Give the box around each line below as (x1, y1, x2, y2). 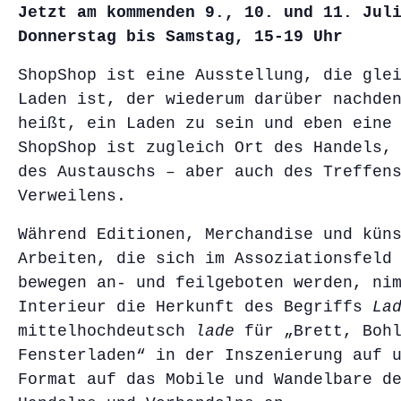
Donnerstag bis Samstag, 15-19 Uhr (18, 27, 343, 46)
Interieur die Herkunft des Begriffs (18, 297, 372, 316)
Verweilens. (18, 186, 126, 205)
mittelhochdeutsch (18, 321, 195, 340)
